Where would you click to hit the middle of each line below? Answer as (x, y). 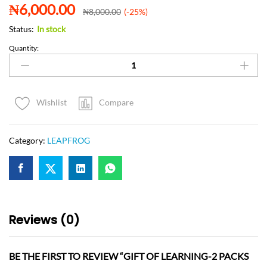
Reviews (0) (44, 220)
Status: (21, 29)
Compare (116, 103)
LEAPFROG (69, 141)
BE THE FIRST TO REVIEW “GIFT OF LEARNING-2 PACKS (129, 256)
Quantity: (24, 48)
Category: (28, 141)
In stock (51, 29)
